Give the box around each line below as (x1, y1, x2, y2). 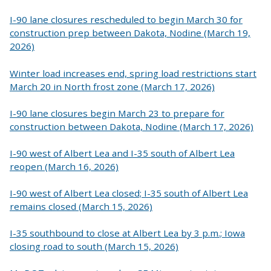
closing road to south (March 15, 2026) (10, 240, 178, 252)
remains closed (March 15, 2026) (10, 200, 152, 212)
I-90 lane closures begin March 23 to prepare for (10, 106, 224, 119)
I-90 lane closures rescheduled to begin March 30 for (10, 13, 243, 26)
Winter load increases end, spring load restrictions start (10, 67, 256, 79)
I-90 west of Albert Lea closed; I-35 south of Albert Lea (10, 186, 248, 199)
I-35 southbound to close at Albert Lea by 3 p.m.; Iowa (10, 226, 245, 239)
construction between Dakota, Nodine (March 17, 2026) (10, 120, 253, 132)
